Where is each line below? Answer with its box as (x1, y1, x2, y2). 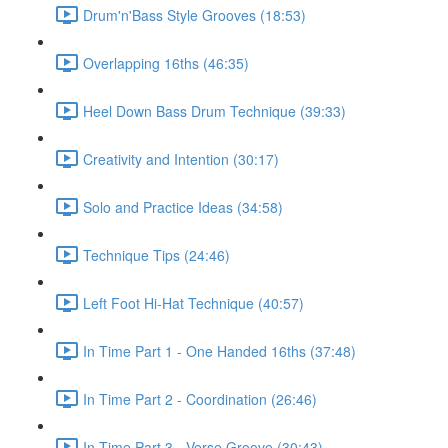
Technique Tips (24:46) (83, 244, 230, 265)
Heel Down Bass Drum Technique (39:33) (83, 100, 346, 121)
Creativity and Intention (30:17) (83, 148, 279, 169)
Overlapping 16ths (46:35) (83, 52, 249, 73)
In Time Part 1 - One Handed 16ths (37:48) (83, 340, 356, 361)
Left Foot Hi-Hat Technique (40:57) (83, 292, 304, 313)
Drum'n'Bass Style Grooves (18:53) (83, 4, 306, 25)
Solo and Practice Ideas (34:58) (83, 196, 283, 217)
